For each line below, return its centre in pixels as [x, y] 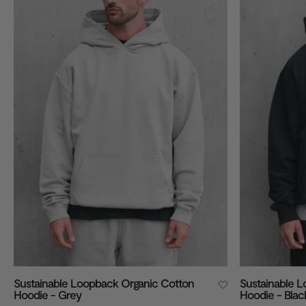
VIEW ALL [34, 28]
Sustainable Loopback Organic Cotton [104, 282]
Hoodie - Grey [47, 294]
